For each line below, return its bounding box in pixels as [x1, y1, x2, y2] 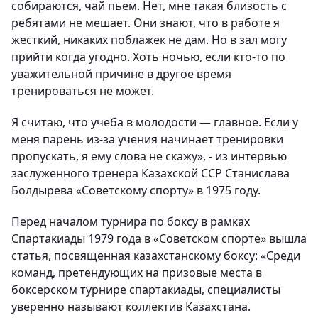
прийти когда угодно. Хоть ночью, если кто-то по [11, 49, 285, 65]
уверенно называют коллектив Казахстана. [11, 299, 251, 315]
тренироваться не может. [11, 83, 154, 99]
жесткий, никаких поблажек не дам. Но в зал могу [11, 32, 287, 48]
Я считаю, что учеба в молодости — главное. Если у [11, 114, 298, 131]
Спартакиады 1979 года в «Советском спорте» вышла [11, 231, 307, 247]
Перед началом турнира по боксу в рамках [11, 214, 250, 230]
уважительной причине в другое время [11, 66, 231, 82]
